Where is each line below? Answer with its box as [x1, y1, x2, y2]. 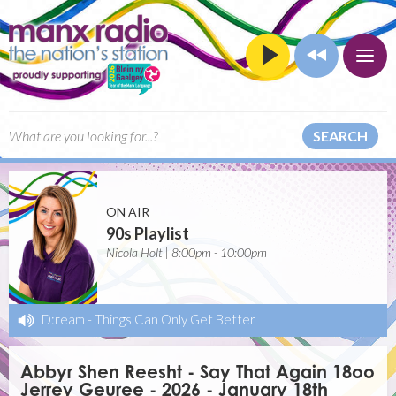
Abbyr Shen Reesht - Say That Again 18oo [20, 361, 376, 384]
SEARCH [313, 126, 368, 144]
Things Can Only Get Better [95, 311, 255, 328]
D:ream [42, 311, 85, 328]
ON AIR [106, 204, 149, 219]
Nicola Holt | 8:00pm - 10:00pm [106, 245, 267, 260]
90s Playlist [106, 224, 189, 243]
